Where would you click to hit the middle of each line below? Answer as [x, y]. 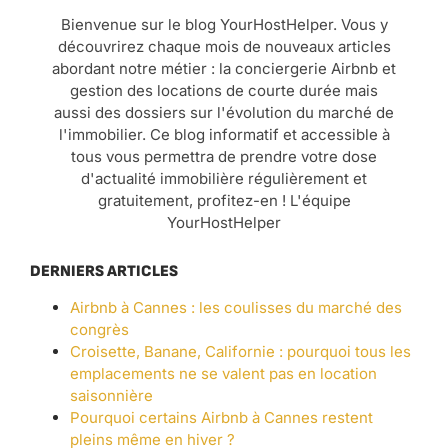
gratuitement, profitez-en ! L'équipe [224, 200]
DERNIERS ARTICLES [104, 271]
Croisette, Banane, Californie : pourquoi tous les [240, 351]
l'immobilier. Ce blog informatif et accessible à [224, 134]
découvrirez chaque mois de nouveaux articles [224, 46]
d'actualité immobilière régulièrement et [224, 178]
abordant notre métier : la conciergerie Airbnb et [224, 68]
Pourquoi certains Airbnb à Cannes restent [221, 417]
